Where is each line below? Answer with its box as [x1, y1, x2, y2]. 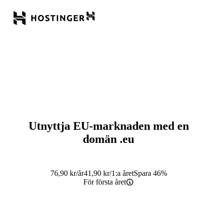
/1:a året [109, 169, 134, 177]
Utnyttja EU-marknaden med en [28, 119, 189, 132]
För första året [83, 177, 126, 186]
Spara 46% [133, 169, 167, 177]
